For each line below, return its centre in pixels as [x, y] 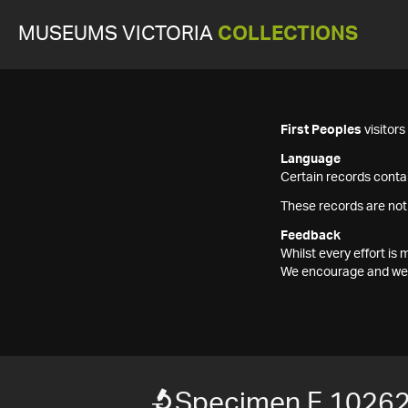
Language [311, 159]
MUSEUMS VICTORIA [118, 34]
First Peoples [321, 130]
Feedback [311, 236]
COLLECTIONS [288, 34]
